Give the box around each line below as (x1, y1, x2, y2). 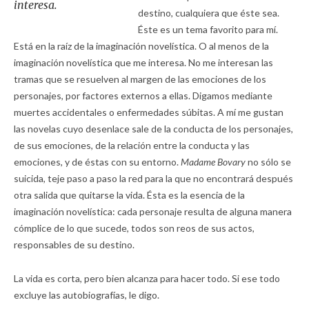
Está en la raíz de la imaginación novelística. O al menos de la (14, 39, 269, 52)
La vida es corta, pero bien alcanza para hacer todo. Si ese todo (14, 272, 280, 284)
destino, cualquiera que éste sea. (137, 6, 279, 19)
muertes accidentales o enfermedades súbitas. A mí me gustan (14, 106, 283, 118)
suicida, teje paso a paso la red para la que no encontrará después (14, 172, 293, 184)
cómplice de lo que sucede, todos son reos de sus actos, (14, 221, 255, 234)
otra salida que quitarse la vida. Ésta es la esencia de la (14, 188, 245, 201)
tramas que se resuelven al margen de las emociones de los (14, 72, 266, 85)
